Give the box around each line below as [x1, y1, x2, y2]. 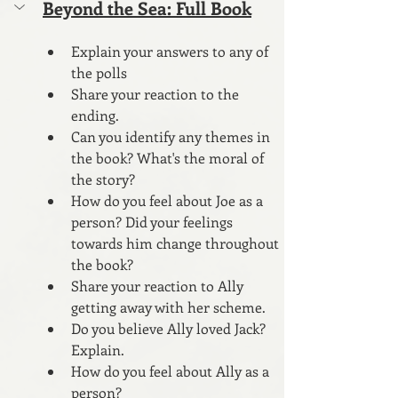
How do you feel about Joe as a [71, 190, 267, 210]
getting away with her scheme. [71, 297, 266, 316]
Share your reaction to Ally [71, 275, 247, 295]
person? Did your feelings [71, 211, 236, 231]
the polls [71, 62, 127, 82]
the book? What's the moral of [71, 147, 267, 167]
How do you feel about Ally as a [71, 361, 273, 380]
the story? [71, 169, 135, 188]
